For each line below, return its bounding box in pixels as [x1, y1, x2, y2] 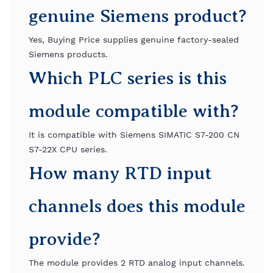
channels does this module [29, 196, 246, 216]
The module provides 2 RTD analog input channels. [29, 258, 245, 268]
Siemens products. [29, 49, 108, 59]
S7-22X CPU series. [29, 144, 107, 154]
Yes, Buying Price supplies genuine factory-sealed [29, 35, 239, 44]
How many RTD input [29, 163, 211, 183]
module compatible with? [29, 101, 239, 121]
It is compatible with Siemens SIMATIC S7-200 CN [29, 130, 239, 140]
